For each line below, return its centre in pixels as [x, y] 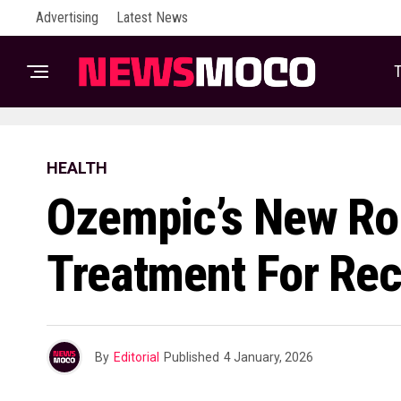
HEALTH [77, 168]
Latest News [152, 17]
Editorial [137, 357]
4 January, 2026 [269, 357]
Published [192, 357]
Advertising [67, 17]
